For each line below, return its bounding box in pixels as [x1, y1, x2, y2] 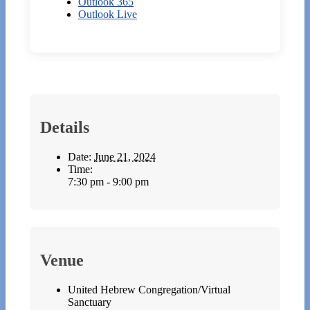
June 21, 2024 [94, 151, 156, 163]
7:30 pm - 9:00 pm [68, 176, 149, 188]
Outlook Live [78, 8, 137, 21]
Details [40, 118, 89, 137]
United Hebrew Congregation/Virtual [68, 284, 230, 296]
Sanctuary [68, 296, 111, 309]
